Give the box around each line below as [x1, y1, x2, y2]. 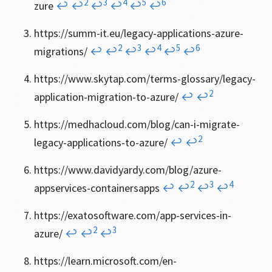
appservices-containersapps [33, 181, 162, 195]
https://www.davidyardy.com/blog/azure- [33, 163, 222, 177]
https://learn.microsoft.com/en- [33, 254, 177, 268]
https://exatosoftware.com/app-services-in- [33, 208, 231, 222]
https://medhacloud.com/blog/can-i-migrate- [33, 117, 240, 131]
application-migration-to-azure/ [33, 90, 181, 104]
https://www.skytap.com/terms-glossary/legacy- [33, 72, 256, 86]
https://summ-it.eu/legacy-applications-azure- [33, 26, 243, 40]
